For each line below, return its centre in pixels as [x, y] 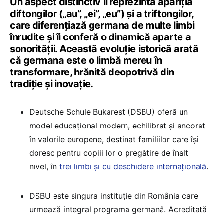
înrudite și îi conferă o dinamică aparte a [100, 37]
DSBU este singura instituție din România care [114, 196]
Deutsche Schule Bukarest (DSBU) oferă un [109, 112]
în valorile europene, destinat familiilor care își [114, 139]
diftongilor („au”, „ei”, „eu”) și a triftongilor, [102, 14]
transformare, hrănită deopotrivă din [92, 72]
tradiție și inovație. [52, 84]
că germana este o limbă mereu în [86, 61]
